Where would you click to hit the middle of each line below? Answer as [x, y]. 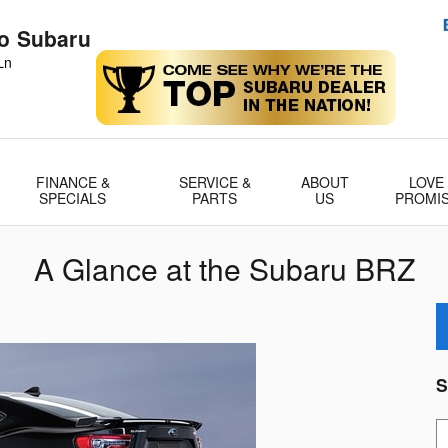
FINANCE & [72, 182]
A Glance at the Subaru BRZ [224, 268]
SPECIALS [73, 198]
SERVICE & [214, 182]
